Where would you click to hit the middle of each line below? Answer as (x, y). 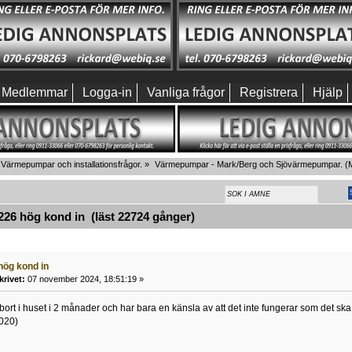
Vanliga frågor (186, 92)
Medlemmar (35, 92)
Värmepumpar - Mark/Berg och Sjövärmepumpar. (248, 164)
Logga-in (107, 92)
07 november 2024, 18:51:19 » (84, 279)
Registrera (269, 92)
